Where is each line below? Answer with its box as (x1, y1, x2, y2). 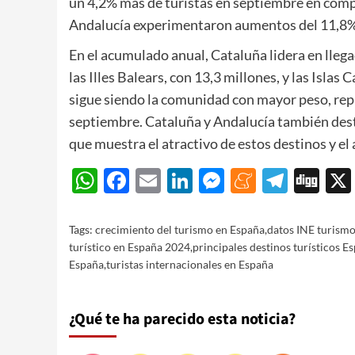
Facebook (129, 164, 238, 196)
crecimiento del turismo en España (95, 222, 265, 236)
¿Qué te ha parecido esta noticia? (69, 307, 296, 330)
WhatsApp (97, 164, 217, 196)
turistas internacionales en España (106, 257, 273, 271)
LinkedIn (193, 164, 288, 196)
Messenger (224, 164, 347, 196)
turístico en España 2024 (69, 239, 190, 254)
